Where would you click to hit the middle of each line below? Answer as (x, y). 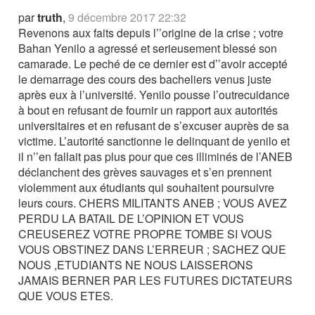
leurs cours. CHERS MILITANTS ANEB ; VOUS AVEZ (153, 202)
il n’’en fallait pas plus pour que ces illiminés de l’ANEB (156, 156)
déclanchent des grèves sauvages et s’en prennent (145, 172)
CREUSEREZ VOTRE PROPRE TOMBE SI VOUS (146, 233)
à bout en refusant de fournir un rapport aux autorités (148, 110)
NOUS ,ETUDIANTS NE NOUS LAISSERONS (136, 264)
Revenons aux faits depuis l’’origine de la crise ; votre (151, 32)
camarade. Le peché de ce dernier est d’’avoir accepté (153, 63)
